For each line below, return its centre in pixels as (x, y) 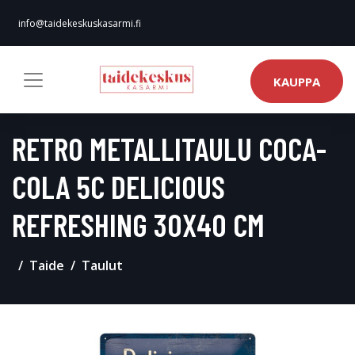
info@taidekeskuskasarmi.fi (80, 23)
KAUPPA (297, 81)
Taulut (102, 265)
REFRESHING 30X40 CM (138, 224)
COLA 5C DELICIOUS (118, 186)
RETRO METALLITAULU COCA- (169, 148)
